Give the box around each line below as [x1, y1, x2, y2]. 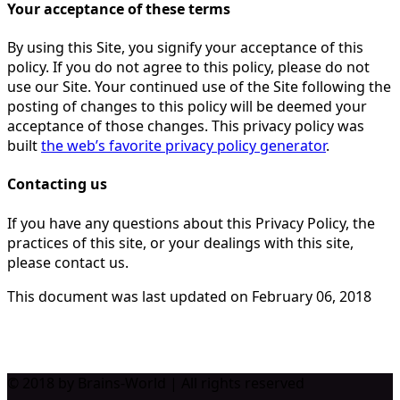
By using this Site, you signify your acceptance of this [7, 37, 363, 57]
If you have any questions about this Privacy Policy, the [7, 212, 375, 233]
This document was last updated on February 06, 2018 [7, 286, 371, 306]
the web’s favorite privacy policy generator [41, 135, 326, 155]
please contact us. [7, 252, 129, 272]
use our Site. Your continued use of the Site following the [7, 76, 391, 96]
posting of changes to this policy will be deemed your [7, 96, 367, 116]
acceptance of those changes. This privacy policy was [7, 115, 364, 136]
